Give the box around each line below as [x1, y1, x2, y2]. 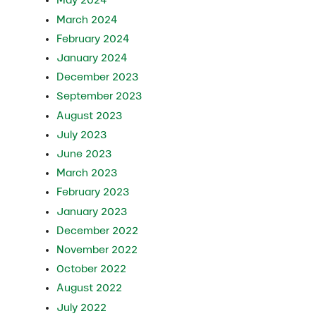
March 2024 [56, 13, 119, 25]
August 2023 [56, 109, 123, 121]
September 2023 [56, 90, 142, 102]
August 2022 [56, 282, 123, 294]
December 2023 [56, 71, 139, 83]
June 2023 [56, 147, 112, 159]
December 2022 [56, 224, 139, 236]
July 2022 [56, 301, 107, 313]
